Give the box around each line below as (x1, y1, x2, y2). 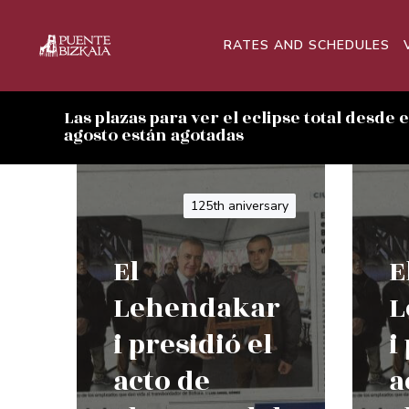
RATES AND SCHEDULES (224, 37, 390, 54)
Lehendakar (113, 287, 280, 330)
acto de (113, 360, 210, 403)
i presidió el (113, 323, 272, 366)
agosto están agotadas (64, 123, 244, 148)
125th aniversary (191, 197, 288, 215)
